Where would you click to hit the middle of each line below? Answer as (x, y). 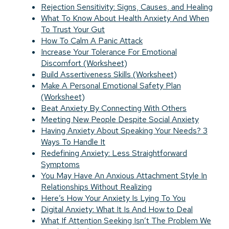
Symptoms (60, 165)
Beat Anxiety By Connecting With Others (114, 108)
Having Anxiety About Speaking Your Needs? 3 (124, 131)
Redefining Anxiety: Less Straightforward (114, 153)
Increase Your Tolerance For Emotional (109, 52)
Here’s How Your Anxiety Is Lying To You (113, 198)
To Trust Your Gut (73, 30)
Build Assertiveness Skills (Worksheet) (109, 75)
